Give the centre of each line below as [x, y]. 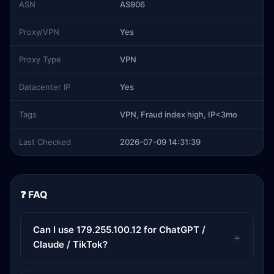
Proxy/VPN [39, 32]
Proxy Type [40, 59]
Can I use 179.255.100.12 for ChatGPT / [119, 230]
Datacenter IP [45, 87]
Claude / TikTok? [70, 244]
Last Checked [45, 142]
